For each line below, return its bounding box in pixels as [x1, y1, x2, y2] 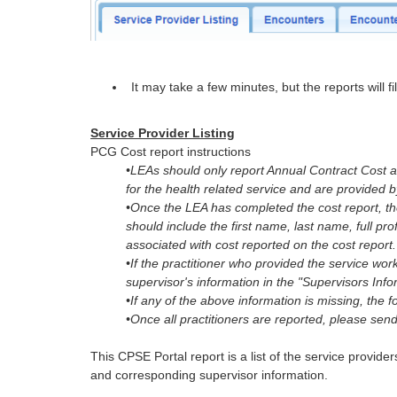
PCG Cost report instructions [90, 144, 251, 159]
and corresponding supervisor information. [90, 367, 328, 382]
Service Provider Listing [90, 125, 235, 140]
